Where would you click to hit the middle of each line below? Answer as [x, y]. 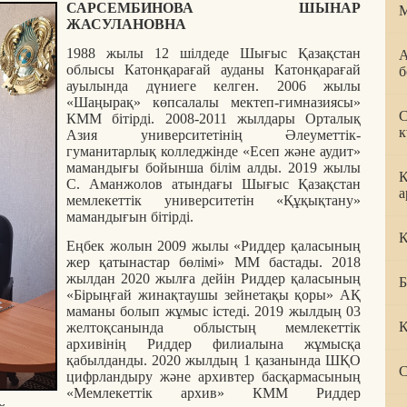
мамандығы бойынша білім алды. [177, 167]
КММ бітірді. [116, 118]
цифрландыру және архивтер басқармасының [213, 376]
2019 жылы [324, 167]
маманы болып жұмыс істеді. [161, 311]
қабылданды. [109, 360]
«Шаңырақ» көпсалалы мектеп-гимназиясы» [213, 102]
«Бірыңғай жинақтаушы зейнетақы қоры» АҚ [213, 294]
